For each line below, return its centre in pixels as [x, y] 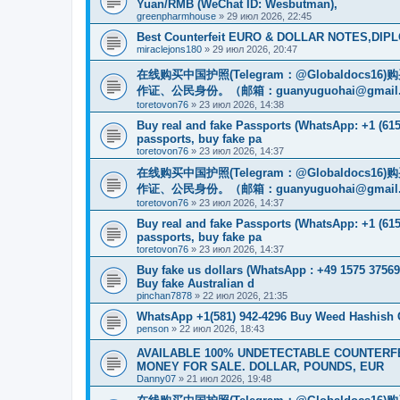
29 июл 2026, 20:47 [255, 49]
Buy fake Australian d [196, 283]
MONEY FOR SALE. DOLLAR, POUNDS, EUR [260, 366]
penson [153, 328]
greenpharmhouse [176, 16]
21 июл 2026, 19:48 [229, 378]
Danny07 [156, 378]
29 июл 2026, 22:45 [269, 16]
